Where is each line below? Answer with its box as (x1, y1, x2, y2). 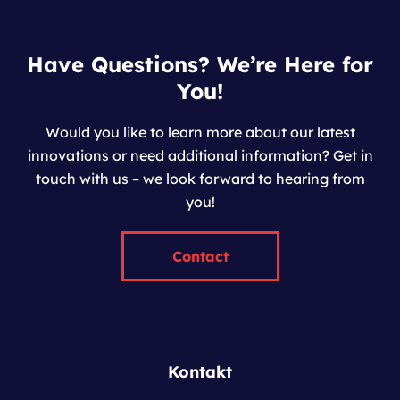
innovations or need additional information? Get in (27, 146, 373, 164)
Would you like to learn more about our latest (45, 122, 355, 141)
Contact (171, 246, 229, 265)
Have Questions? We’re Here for (27, 50, 373, 78)
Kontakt (168, 361, 232, 382)
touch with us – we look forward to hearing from (35, 169, 365, 187)
